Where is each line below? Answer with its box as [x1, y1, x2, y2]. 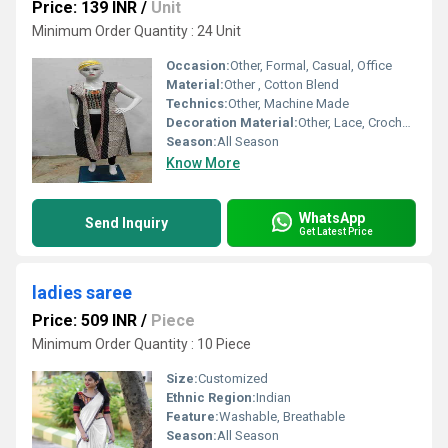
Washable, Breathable [219, 409, 345, 424]
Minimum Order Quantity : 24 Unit [32, 23, 241, 39]
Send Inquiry [85, 215, 168, 231]
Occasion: [166, 58, 230, 73]
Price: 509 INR [32, 311, 137, 330]
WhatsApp [299, 209, 365, 226]
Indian [256, 390, 291, 405]
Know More [166, 155, 240, 171]
